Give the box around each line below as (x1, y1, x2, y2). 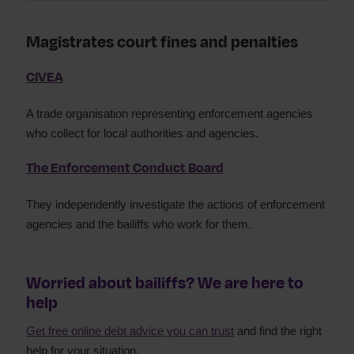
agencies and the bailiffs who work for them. (26, 217, 251, 231)
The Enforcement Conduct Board (26, 159, 224, 178)
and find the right (234, 324, 322, 337)
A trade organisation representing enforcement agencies (26, 107, 313, 120)
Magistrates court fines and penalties (26, 31, 298, 54)
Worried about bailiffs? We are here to (26, 272, 303, 295)
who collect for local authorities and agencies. (26, 126, 258, 140)
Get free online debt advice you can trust (26, 324, 234, 337)
